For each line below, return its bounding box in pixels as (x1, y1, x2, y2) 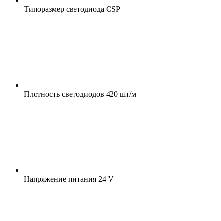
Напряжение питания (24, 174, 96, 183)
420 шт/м (104, 89, 136, 98)
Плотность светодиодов (24, 89, 104, 98)
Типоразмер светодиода (24, 4, 104, 13)
